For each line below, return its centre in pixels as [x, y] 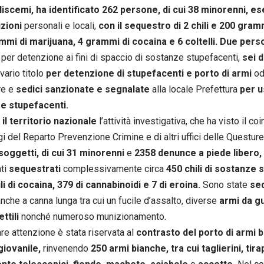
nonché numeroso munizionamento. [94, 216]
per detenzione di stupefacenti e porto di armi [150, 73]
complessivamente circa [113, 169]
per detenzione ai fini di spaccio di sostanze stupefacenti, [122, 57]
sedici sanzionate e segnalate [84, 89]
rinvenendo [67, 248]
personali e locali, [61, 25]
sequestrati [36, 169]
